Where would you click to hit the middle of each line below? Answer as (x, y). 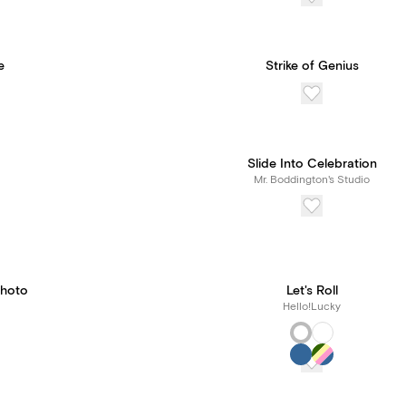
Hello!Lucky (312, 307)
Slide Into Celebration (312, 164)
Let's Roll (312, 291)
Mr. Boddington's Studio (312, 180)
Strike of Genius (312, 66)
